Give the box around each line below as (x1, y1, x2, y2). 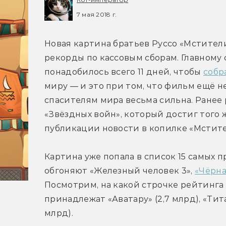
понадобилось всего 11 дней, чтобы (44, 67, 203, 77)
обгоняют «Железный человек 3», (44, 166, 195, 176)
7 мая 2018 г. (77, 10, 117, 18)
